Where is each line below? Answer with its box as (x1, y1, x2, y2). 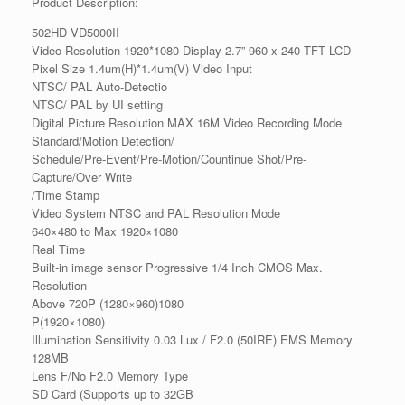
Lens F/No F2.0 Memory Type (32, 367, 188, 385)
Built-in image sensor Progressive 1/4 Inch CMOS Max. (32, 259, 323, 277)
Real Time (32, 240, 85, 259)
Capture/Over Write (32, 168, 132, 186)
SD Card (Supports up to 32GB (32, 385, 193, 403)
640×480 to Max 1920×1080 (32, 222, 178, 240)
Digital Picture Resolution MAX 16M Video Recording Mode (32, 114, 342, 132)
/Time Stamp (32, 186, 99, 204)
